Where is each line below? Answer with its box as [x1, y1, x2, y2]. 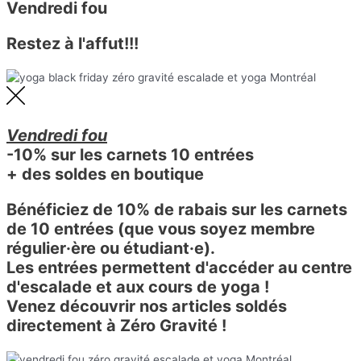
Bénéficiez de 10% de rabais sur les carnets [6, 199, 347, 219]
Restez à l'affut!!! [6, 33, 139, 53]
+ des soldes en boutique [6, 164, 204, 184]
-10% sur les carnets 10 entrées [6, 144, 254, 164]
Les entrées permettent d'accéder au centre [6, 257, 352, 277]
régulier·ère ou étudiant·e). [6, 238, 215, 258]
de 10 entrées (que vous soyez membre [6, 218, 315, 239]
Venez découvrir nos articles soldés [6, 296, 287, 316]
